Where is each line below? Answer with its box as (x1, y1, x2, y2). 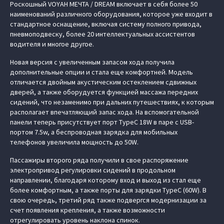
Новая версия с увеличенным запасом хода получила (10, 57, 174, 66)
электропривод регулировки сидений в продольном (10, 165, 175, 174)
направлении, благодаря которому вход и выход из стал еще (10, 175, 201, 184)
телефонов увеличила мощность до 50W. (10, 137, 138, 146)
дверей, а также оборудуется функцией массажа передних (10, 87, 198, 96)
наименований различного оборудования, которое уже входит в (10, 9, 212, 18)
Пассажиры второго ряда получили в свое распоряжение (10, 155, 188, 164)
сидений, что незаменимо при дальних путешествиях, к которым (10, 97, 214, 106)
